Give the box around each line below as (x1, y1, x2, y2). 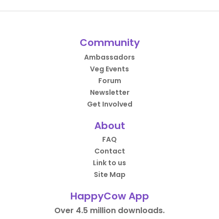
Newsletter (89, 88, 130, 97)
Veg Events (90, 64, 129, 74)
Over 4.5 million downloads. (54, 205, 165, 216)
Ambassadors (84, 52, 135, 62)
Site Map (93, 170, 126, 179)
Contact (94, 146, 125, 156)
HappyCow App (70, 189, 149, 203)
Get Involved (87, 99, 132, 109)
